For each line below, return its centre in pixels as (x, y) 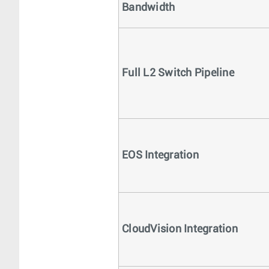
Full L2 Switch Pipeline (178, 73)
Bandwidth (149, 8)
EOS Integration (160, 156)
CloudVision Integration (180, 229)
